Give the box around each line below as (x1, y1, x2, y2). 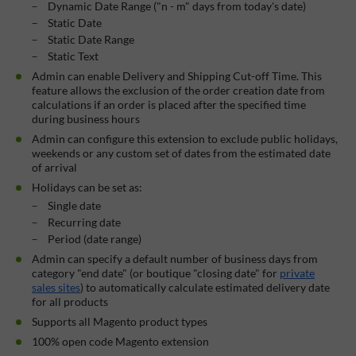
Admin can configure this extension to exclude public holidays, (32, 131, 338, 145)
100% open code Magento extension (32, 334, 209, 348)
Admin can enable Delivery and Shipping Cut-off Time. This (32, 68, 322, 83)
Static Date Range (48, 32, 134, 46)
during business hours (32, 111, 140, 126)
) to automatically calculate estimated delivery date (80, 280, 330, 294)
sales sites (32, 280, 80, 294)
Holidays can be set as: (32, 180, 142, 194)
